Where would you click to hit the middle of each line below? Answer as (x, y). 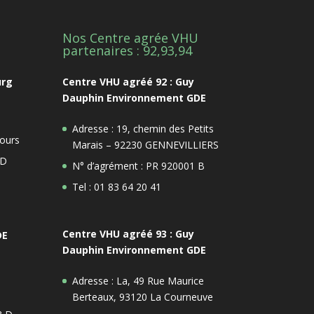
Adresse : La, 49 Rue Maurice (138, 280)
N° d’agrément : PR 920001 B (139, 165)
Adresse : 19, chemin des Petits (143, 128)
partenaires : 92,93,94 (128, 50)
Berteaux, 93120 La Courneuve (143, 296)
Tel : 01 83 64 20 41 (117, 186)
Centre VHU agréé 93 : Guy (129, 233)
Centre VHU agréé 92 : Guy (129, 81)
